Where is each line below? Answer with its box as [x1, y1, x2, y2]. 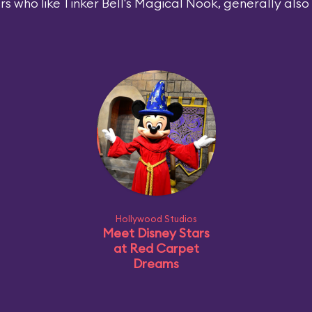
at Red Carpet [113, 240, 199, 256]
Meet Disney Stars [102, 224, 210, 241]
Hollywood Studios [115, 212, 197, 224]
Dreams [133, 255, 179, 272]
